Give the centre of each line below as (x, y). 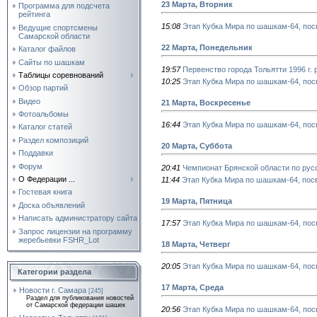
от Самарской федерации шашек (76, 305)
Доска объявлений (52, 205)
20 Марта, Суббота (197, 145)
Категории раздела (54, 272)
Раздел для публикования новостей (80, 298)
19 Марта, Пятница (197, 201)
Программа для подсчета (64, 6)
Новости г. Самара (53, 290)
